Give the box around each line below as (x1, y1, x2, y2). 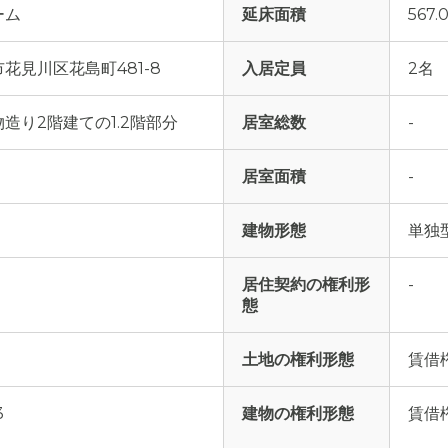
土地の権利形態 (242, 350, 354, 369)
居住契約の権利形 (242, 275, 370, 294)
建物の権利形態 (242, 404, 354, 423)
